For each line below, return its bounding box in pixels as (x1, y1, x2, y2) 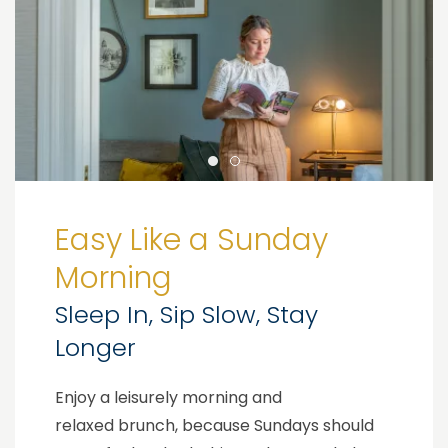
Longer (55, 330, 136, 364)
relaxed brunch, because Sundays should (55, 413, 374, 437)
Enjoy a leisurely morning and (55, 385, 282, 409)
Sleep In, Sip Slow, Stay (55, 297, 318, 331)
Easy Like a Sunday (55, 219, 328, 261)
